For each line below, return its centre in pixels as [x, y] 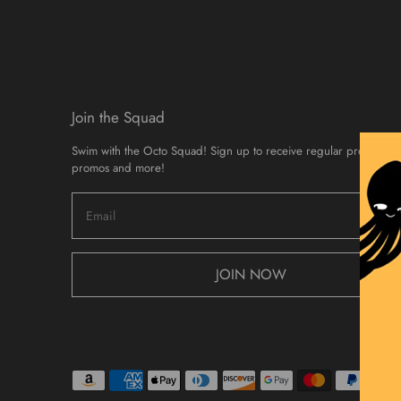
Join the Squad [118, 117]
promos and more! [118, 167]
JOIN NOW [251, 274]
